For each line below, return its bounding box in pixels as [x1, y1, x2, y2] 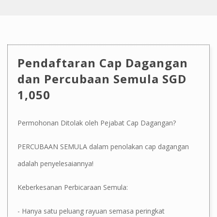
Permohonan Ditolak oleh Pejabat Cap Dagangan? [17, 118, 176, 127]
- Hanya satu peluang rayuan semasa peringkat [17, 206, 165, 216]
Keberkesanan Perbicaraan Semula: [17, 182, 128, 192]
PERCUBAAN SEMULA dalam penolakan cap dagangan [17, 141, 189, 151]
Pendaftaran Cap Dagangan [17, 54, 188, 71]
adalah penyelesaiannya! [17, 158, 93, 168]
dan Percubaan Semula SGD [17, 70, 186, 87]
